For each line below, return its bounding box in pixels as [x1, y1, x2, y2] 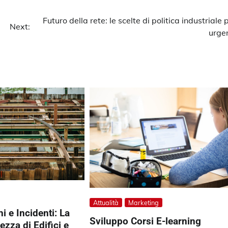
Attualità [93, 198, 119, 207]
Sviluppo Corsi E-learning [90, 215, 202, 227]
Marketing [128, 198, 159, 207]
